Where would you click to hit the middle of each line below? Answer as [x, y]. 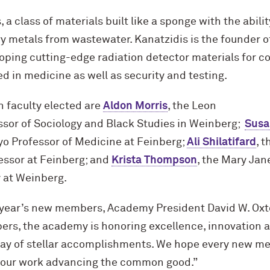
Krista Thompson [154, 160]
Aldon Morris [135, 106]
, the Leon [192, 106]
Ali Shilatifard [221, 142]
